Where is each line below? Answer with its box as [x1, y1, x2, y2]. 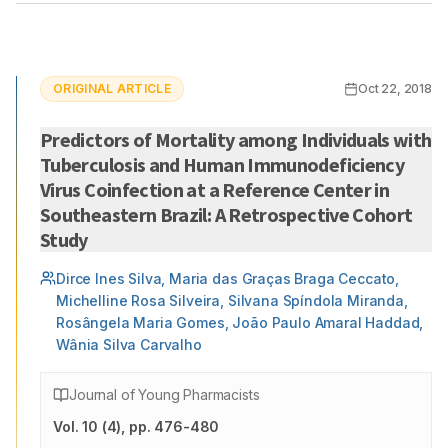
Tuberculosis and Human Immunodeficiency [40, 152, 149, 177]
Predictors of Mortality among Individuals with [40, 127, 432, 152]
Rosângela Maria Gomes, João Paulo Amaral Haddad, [56, 314, 424, 331]
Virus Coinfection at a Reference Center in [40, 177, 390, 202]
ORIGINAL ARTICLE [53, 81, 171, 96]
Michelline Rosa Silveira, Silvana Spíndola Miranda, [56, 292, 408, 309]
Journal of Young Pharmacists [69, 386, 260, 403]
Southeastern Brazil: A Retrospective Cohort [40, 202, 413, 227]
